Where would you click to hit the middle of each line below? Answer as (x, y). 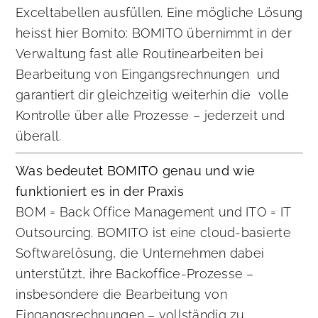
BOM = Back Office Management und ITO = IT (153, 212)
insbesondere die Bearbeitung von (121, 295)
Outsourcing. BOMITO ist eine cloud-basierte (153, 233)
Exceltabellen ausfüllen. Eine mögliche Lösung (159, 13)
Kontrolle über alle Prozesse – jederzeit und (150, 116)
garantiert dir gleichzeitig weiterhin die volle (153, 95)
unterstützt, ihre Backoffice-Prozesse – (135, 274)
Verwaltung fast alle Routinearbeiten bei (139, 54)
